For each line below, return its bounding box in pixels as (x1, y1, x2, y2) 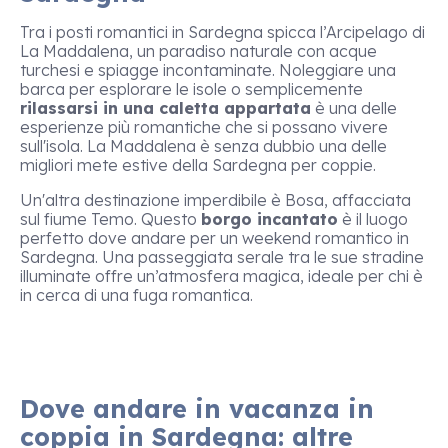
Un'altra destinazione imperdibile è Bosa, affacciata (20, 190, 411, 210)
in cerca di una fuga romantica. (20, 285, 253, 305)
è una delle (311, 98, 397, 118)
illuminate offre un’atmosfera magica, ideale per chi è (20, 266, 423, 286)
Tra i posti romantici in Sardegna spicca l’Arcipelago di (20, 22, 425, 42)
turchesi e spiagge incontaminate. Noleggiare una (20, 60, 396, 80)
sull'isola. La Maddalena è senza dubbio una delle (20, 136, 387, 156)
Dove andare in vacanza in (20, 393, 374, 424)
